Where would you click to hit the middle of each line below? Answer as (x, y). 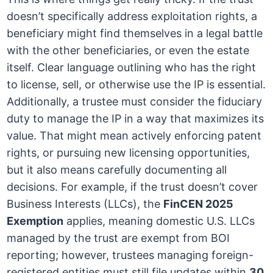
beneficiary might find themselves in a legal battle (135, 34)
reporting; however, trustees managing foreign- (130, 255)
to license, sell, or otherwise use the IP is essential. (136, 85)
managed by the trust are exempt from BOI (119, 238)
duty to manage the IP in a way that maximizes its (136, 119)
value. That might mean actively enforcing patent (134, 136)
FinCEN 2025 (199, 204)
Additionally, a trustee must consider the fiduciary (135, 102)
